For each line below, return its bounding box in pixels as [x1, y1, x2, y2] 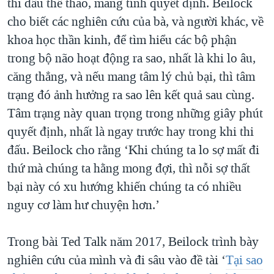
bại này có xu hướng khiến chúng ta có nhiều [7, 178, 242, 196]
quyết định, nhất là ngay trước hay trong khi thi [7, 123, 254, 141]
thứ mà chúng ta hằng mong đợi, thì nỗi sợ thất [7, 160, 250, 177]
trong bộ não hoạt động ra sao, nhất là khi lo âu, [7, 50, 256, 67]
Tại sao [226, 251, 263, 269]
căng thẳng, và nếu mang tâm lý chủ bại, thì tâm [7, 68, 255, 86]
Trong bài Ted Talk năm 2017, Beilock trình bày [7, 233, 259, 251]
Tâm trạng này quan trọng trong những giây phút [7, 105, 263, 122]
